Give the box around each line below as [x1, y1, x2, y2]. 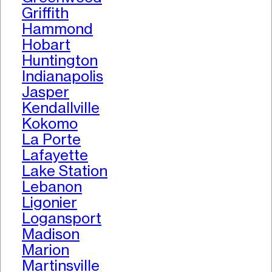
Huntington [22, 52, 98, 70]
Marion [22, 241, 69, 259]
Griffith [22, 4, 69, 22]
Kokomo [22, 115, 78, 133]
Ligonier [22, 194, 77, 212]
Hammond [22, 20, 93, 38]
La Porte [22, 131, 81, 149]
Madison [22, 225, 80, 243]
